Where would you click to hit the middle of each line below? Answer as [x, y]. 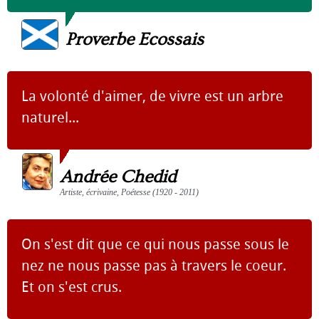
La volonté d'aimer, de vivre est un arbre [152, 96]
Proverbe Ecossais [135, 39]
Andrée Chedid [118, 177]
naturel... [50, 117]
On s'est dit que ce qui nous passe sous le [155, 244]
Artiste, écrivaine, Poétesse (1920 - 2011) [129, 192]
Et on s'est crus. [72, 287]
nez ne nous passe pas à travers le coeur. [154, 265]
